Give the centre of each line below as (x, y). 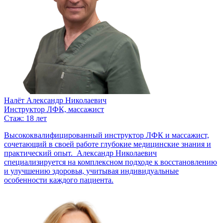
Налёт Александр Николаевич (55, 100)
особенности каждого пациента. (59, 180)
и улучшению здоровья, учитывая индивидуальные (91, 171)
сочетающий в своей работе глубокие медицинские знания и (108, 144)
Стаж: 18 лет (25, 118)
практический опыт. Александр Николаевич (80, 153)
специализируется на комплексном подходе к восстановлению (111, 162)
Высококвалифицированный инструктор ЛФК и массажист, (107, 135)
